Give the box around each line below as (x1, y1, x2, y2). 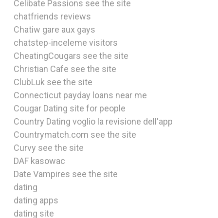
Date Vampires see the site (14, 169, 118, 179)
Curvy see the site (14, 143, 84, 153)
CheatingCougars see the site (14, 51, 128, 61)
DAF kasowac (14, 156, 65, 166)
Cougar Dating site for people (14, 103, 126, 113)
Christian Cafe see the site (14, 64, 116, 74)
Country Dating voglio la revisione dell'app (14, 116, 173, 127)
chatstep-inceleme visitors (14, 37, 118, 48)
